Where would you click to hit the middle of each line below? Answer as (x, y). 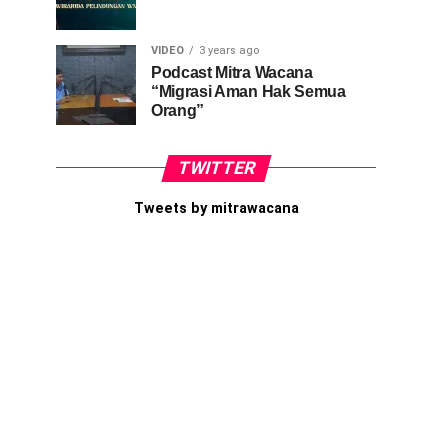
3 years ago (229, 50)
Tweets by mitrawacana (216, 208)
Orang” (178, 110)
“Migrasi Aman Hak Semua (248, 91)
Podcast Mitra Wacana (232, 72)
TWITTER (216, 167)
